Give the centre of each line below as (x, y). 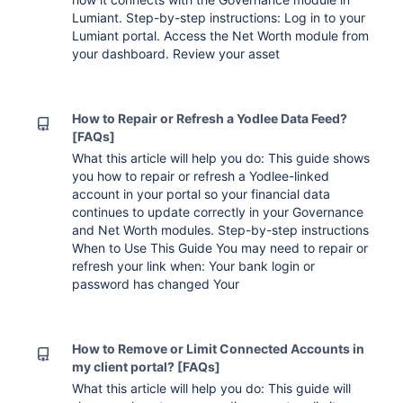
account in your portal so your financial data (201, 194)
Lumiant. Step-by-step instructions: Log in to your (219, 18)
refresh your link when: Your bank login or (194, 266)
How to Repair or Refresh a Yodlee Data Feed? (210, 118)
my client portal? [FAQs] (147, 367)
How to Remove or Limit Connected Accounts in (219, 349)
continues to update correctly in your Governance (218, 212)
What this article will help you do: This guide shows (221, 158)
